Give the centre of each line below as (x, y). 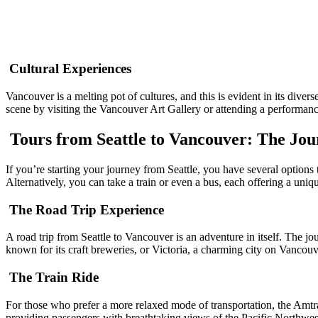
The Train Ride (52, 277)
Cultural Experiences (68, 69)
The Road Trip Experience (85, 209)
